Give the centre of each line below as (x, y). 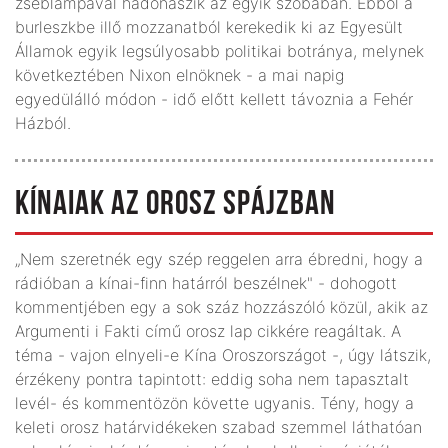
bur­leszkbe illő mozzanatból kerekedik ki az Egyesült (209, 26)
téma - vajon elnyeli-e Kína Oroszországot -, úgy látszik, (223, 354)
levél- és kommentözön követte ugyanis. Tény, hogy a (214, 402)
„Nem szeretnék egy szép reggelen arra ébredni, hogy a (219, 258)
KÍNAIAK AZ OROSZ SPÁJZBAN (175, 205)
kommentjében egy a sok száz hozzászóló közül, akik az (221, 306)
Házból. (43, 122)
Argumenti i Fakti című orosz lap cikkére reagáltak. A (208, 330)
